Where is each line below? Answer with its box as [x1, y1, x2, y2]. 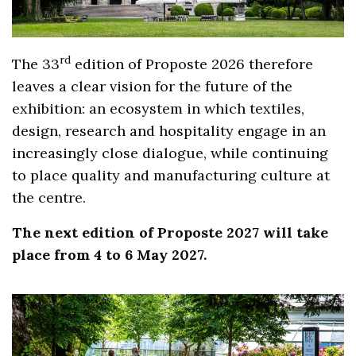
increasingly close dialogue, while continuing [12, 143, 329, 162]
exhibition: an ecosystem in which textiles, [12, 99, 305, 118]
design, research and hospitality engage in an [12, 121, 327, 140]
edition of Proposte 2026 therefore [71, 54, 314, 73]
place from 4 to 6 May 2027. [12, 245, 207, 264]
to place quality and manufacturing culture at [12, 165, 331, 184]
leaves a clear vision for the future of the [12, 76, 293, 95]
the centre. [12, 188, 87, 207]
